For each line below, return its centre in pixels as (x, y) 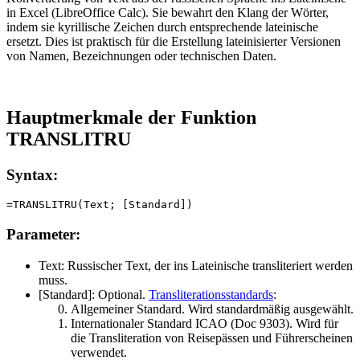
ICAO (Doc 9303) (242, 323)
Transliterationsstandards (211, 294)
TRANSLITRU (69, 139)
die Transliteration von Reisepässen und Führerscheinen (212, 337)
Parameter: (43, 234)
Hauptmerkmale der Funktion (131, 117)
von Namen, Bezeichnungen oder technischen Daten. (141, 55)
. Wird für (314, 323)
